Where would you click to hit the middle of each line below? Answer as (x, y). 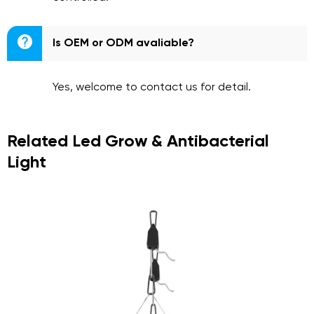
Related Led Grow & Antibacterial (138, 142)
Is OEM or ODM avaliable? (123, 43)
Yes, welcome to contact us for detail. (152, 88)
